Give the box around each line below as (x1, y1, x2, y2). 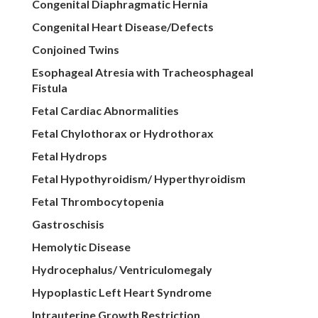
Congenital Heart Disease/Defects (31, 20, 214, 34)
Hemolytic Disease (31, 240, 131, 254)
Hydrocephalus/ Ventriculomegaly (31, 263, 212, 277)
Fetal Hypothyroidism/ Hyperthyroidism (31, 172, 246, 186)
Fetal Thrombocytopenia (31, 194, 164, 209)
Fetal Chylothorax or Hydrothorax (31, 126, 214, 141)
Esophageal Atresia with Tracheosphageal (31, 65, 253, 79)
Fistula (31, 81, 67, 95)
